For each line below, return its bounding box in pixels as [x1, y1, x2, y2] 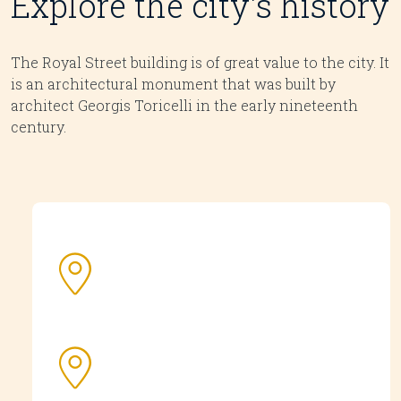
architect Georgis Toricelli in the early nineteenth [11, 95, 358, 115]
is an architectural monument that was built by [11, 73, 336, 93]
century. [11, 116, 66, 136]
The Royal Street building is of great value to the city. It [11, 52, 389, 72]
